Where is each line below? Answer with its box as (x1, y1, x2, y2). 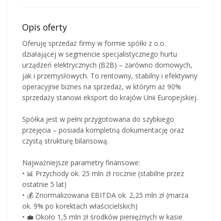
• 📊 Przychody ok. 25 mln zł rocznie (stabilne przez (22, 168, 184, 178)
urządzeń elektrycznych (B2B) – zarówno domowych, (22, 60, 192, 70)
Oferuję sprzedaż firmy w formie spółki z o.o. (22, 38, 166, 48)
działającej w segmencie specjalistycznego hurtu (22, 49, 177, 59)
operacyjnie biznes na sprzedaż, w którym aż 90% (22, 81, 181, 91)
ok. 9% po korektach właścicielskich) (22, 201, 138, 211)
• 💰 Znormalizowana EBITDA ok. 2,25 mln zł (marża (22, 190, 188, 200)
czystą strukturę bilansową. (22, 136, 109, 146)
